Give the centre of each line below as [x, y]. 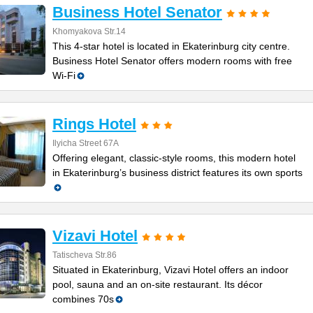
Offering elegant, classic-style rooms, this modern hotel [174, 158]
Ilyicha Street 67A [86, 143]
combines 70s [83, 299]
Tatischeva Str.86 [85, 255]
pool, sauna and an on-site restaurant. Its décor [158, 284]
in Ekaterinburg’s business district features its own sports [177, 173]
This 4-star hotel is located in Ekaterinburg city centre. [171, 46]
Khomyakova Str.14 [89, 31]
